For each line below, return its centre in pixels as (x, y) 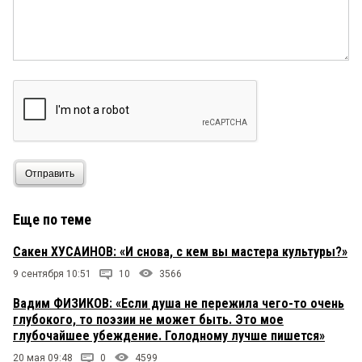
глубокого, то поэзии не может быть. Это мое (148, 320)
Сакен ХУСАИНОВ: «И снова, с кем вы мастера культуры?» (180, 252)
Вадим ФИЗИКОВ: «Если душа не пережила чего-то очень (179, 304)
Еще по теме (52, 220)
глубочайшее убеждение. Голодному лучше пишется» (169, 336)
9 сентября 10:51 (52, 274)
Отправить (50, 173)
